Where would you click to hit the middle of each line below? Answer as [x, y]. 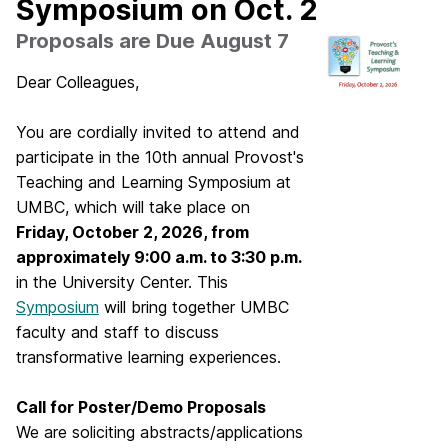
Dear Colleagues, [77, 82]
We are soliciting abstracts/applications [159, 432]
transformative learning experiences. [148, 357]
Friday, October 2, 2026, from [132, 232]
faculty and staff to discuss [117, 332]
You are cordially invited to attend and [158, 132]
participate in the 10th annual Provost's [160, 157]
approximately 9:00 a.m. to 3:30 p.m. [158, 257]
